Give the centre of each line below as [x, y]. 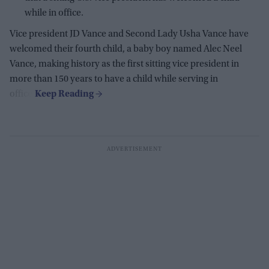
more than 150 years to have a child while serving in [114, 79]
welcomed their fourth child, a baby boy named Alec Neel [126, 49]
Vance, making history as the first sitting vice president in [124, 64]
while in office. [54, 13]
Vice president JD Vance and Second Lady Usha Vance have [129, 34]
